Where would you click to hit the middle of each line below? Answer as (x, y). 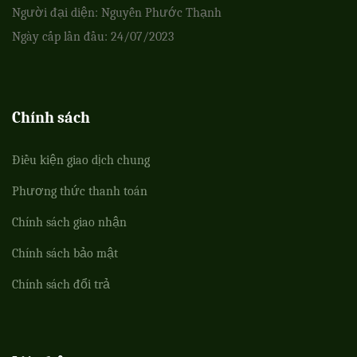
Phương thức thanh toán (80, 192)
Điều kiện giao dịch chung (81, 161)
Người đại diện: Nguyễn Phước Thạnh (117, 13)
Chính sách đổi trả (61, 285)
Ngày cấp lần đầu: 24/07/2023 (93, 37)
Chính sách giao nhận (69, 223)
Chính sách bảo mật (65, 254)
